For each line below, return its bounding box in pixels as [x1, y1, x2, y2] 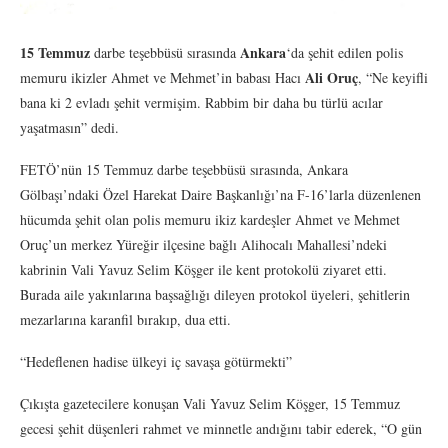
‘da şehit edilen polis [286, 42, 403, 62]
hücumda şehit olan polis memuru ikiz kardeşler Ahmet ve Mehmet [20, 209, 400, 229]
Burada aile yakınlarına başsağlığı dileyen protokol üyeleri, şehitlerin [20, 284, 410, 304]
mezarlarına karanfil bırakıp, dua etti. [20, 309, 231, 329]
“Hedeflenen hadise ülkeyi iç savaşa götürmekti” [20, 351, 292, 371]
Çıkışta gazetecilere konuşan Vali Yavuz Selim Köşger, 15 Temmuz [20, 393, 400, 413]
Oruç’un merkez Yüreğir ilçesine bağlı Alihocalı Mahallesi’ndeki [20, 234, 387, 254]
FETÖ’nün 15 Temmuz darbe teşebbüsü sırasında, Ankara [20, 159, 348, 179]
